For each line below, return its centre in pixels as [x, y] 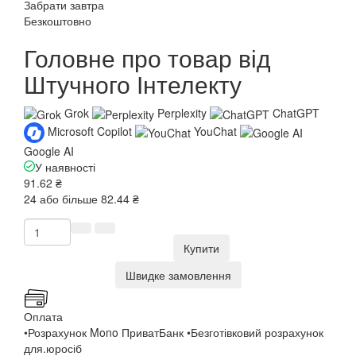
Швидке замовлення [178, 275]
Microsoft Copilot [90, 131]
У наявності [65, 166]
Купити [201, 248]
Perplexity [182, 112]
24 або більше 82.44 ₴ [81, 198]
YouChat [215, 131]
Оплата [43, 316]
